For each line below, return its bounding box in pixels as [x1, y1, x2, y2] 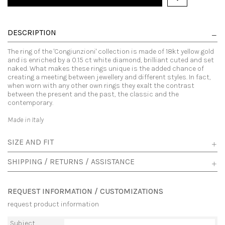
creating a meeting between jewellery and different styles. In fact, [8, 73, 211, 82]
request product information [8, 200, 99, 209]
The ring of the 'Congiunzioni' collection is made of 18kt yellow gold [8, 47, 214, 56]
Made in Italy [8, 116, 44, 125]
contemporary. [8, 98, 53, 107]
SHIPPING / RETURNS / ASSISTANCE [8, 157, 135, 167]
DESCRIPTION [8, 28, 56, 38]
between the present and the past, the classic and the [8, 90, 179, 99]
